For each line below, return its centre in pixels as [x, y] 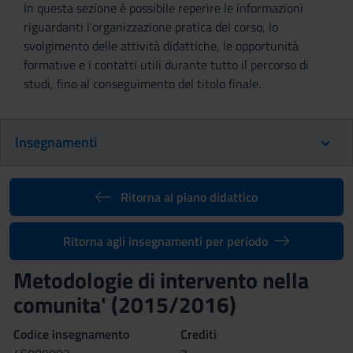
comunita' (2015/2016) [125, 305]
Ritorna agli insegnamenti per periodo [166, 241]
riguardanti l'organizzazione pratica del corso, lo [151, 27]
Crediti [199, 334]
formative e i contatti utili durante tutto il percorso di [166, 65]
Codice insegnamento [71, 334]
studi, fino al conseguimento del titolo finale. [142, 84]
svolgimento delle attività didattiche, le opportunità [161, 46]
